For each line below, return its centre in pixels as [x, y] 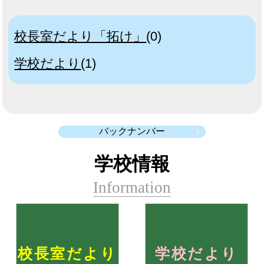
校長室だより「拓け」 [80, 36]
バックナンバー [132, 131]
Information [132, 187]
